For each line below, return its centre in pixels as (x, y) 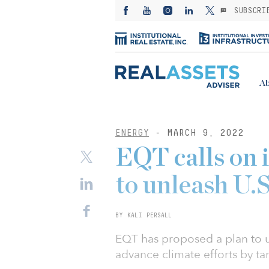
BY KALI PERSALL (144, 215)
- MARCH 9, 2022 (196, 132)
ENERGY (132, 132)
